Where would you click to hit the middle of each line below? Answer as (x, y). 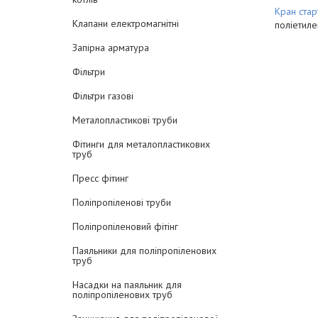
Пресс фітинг (100, 178)
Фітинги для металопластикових (141, 144)
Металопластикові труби (125, 120)
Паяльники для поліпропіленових (144, 251)
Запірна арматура (111, 48)
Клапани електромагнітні (126, 23)
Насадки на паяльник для (127, 285)
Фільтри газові (103, 96)
